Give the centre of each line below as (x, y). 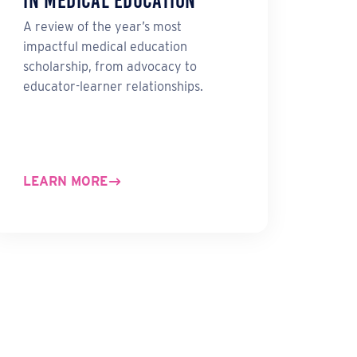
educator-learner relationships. (114, 87)
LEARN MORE (66, 182)
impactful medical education (106, 47)
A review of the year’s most (103, 27)
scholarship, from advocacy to (110, 67)
